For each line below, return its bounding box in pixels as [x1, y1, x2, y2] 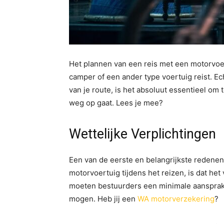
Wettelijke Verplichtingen [69, 126, 216, 142]
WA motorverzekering [137, 194, 214, 203]
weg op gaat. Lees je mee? [69, 98, 163, 107]
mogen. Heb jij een [69, 194, 137, 203]
